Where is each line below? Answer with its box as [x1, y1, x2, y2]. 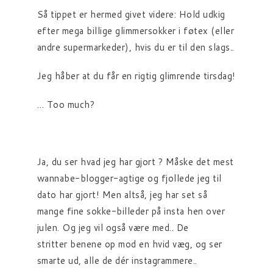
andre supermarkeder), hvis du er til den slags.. [37, 41, 235, 54]
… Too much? [37, 98, 95, 111]
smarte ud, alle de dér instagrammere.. [37, 254, 197, 267]
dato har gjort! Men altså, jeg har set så [37, 188, 208, 201]
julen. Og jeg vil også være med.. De [37, 221, 189, 234]
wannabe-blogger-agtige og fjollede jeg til [37, 172, 222, 185]
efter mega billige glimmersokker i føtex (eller [37, 24, 235, 37]
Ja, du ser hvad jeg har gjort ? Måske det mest [37, 155, 234, 168]
